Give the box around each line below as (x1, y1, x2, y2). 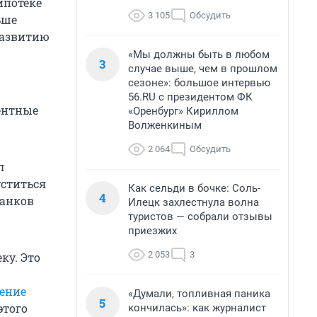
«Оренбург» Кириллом (128, 105, 238, 117)
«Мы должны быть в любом (128, 48, 270, 61)
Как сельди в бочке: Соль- (128, 182, 260, 195)
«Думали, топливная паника (128, 287, 270, 300)
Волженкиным (128, 119, 202, 132)
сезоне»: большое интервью (128, 76, 270, 89)
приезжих (128, 224, 177, 237)
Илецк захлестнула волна (128, 196, 259, 209)
